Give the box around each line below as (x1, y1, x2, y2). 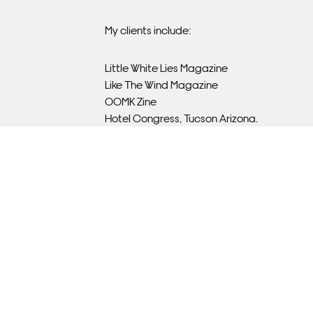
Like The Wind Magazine (105, 77, 218, 91)
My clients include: (105, 22, 191, 36)
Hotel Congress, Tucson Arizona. (105, 110, 258, 124)
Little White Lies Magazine (105, 60, 228, 74)
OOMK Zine (105, 94, 156, 108)
